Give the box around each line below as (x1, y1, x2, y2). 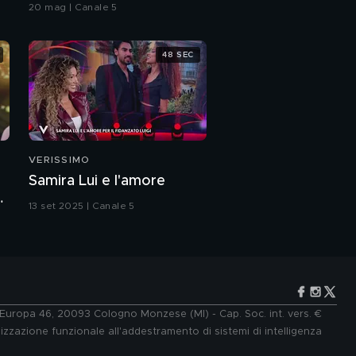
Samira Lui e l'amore (29, 174, 165, 189)
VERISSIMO (29, 155, 91, 165)
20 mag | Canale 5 (29, 2, 118, 13)
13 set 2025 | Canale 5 (29, 201, 135, 211)
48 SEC (162, 50, 194, 59)
